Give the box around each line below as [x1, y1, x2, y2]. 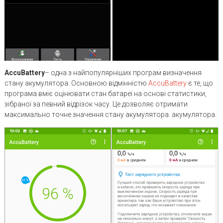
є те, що [186, 79, 213, 87]
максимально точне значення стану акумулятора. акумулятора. [4, 111, 217, 118]
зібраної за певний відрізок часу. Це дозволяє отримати [4, 100, 188, 108]
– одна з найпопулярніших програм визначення [44, 69, 202, 77]
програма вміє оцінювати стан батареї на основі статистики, [4, 90, 207, 98]
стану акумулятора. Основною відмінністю [4, 79, 148, 87]
